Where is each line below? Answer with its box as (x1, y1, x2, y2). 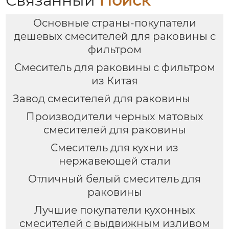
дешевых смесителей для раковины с (13, 30, 216, 43)
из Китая (91, 75, 138, 87)
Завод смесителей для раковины (12, 93, 190, 105)
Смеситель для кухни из (51, 142, 178, 154)
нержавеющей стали (58, 155, 171, 168)
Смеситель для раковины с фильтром (14, 61, 215, 74)
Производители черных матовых (26, 110, 203, 123)
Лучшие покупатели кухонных (34, 203, 195, 216)
